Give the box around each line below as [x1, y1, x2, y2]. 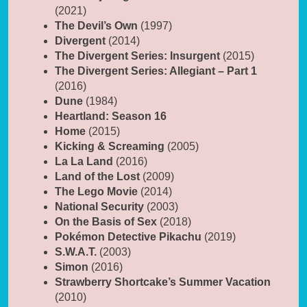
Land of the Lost [55, 170, 140, 182]
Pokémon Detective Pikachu [55, 230, 201, 243]
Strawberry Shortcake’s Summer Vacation [55, 275, 271, 288]
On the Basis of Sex [55, 215, 157, 228]
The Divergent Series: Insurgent [55, 49, 220, 62]
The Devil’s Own [55, 19, 138, 32]
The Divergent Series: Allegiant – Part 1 [55, 64, 257, 77]
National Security [55, 200, 144, 212]
